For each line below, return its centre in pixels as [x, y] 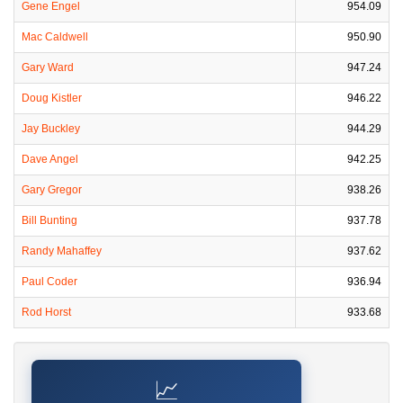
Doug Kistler [52, 98]
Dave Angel [50, 159]
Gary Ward [48, 67]
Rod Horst [46, 312]
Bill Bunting [49, 220]
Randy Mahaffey [62, 251]
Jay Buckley [51, 129]
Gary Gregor [52, 190]
